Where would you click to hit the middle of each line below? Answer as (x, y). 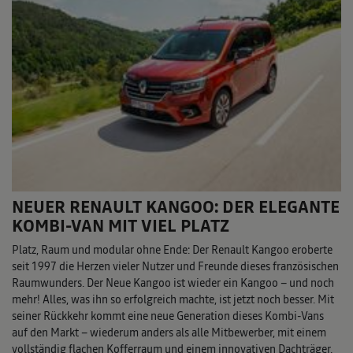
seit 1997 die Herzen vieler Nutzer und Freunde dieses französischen (175, 266)
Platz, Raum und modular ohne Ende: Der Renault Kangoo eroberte (172, 249)
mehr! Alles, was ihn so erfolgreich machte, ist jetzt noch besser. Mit (173, 299)
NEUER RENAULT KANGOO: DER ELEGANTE (176, 206)
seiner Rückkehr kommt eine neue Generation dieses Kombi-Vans (168, 316)
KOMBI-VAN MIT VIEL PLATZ (121, 225)
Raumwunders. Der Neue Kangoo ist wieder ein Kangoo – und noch (173, 282)
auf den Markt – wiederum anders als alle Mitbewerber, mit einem (169, 332)
